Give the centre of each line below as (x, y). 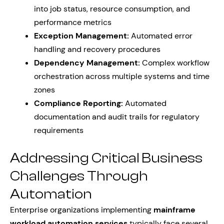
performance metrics (73, 22)
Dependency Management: (87, 63)
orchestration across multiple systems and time (122, 76)
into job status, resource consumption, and (112, 9)
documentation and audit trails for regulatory (117, 117)
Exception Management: (81, 36)
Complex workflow (175, 63)
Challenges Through (79, 176)
